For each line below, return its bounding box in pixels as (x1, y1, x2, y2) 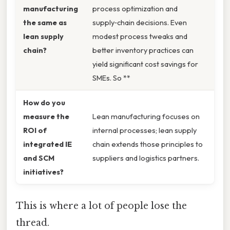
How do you (23, 98, 65, 108)
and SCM (23, 153, 54, 163)
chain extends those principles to (92, 139, 203, 149)
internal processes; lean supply (92, 125, 197, 136)
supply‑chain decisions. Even (92, 17, 187, 28)
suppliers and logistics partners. (92, 153, 199, 163)
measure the (23, 111, 69, 122)
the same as (23, 17, 67, 28)
